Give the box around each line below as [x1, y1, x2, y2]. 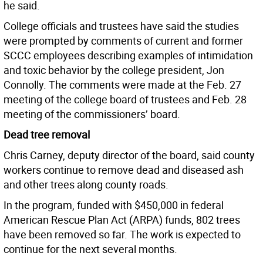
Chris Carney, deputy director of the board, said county [4, 148, 255, 163]
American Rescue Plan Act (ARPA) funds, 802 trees [4, 213, 240, 227]
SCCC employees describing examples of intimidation [4, 48, 253, 63]
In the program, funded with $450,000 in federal [4, 198, 224, 213]
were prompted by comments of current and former [4, 33, 243, 48]
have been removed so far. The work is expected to [4, 227, 241, 242]
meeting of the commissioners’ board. [4, 107, 180, 122]
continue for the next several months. [4, 242, 177, 257]
